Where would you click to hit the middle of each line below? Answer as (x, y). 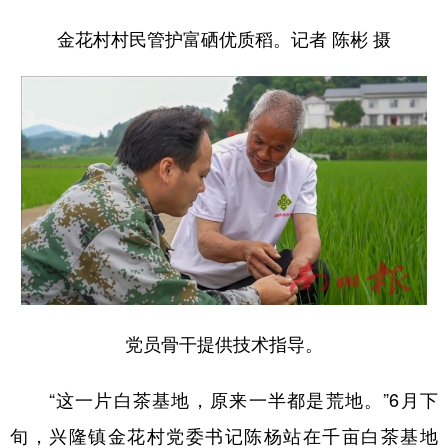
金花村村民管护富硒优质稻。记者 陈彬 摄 (224, 37)
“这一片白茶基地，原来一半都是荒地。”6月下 (224, 398)
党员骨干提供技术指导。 (224, 342)
